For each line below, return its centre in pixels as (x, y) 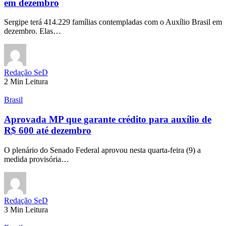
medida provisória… (37, 159)
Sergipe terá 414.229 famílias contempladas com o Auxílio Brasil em (113, 22)
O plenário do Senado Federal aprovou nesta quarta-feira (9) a (102, 150)
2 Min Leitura (26, 82)
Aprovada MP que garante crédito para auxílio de (108, 120)
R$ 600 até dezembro (48, 131)
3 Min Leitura (26, 209)
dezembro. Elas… (33, 31)
